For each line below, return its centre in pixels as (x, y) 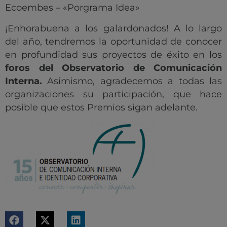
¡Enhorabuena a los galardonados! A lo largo (113, 28)
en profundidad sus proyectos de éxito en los (113, 54)
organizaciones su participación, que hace (113, 94)
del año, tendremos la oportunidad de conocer (113, 41)
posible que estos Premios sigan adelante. (101, 107)
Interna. (24, 81)
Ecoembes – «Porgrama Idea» (72, 8)
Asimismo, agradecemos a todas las (132, 81)
